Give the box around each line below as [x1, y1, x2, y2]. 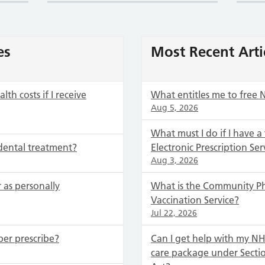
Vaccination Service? [151, 194, 239, 206]
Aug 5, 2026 [151, 102, 198, 113]
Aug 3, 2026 [151, 155, 198, 166]
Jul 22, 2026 [151, 208, 197, 218]
